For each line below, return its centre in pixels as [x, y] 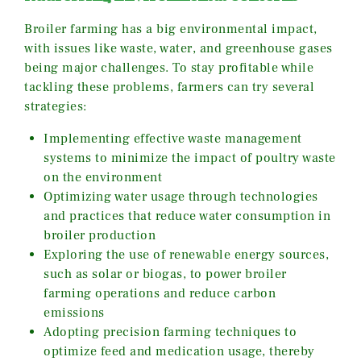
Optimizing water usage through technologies [181, 197]
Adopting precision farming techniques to [170, 332]
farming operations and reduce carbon [160, 294]
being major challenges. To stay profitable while [169, 68]
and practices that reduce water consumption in [187, 216]
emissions [74, 313]
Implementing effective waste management [173, 139]
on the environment [103, 178]
